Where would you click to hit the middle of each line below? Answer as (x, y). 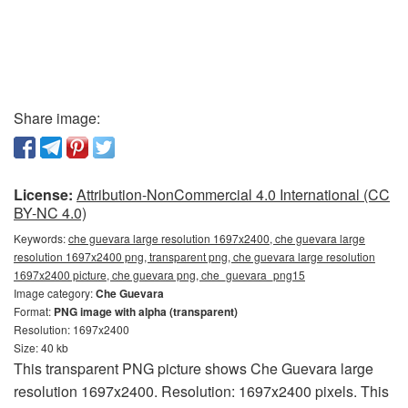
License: (43, 194)
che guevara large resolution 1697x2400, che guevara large (217, 238)
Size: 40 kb (41, 347)
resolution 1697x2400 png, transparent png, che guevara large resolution (194, 256)
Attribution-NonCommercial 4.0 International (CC (233, 194)
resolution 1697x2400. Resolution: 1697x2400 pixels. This (201, 391)
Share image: (57, 117)
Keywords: (41, 238)
